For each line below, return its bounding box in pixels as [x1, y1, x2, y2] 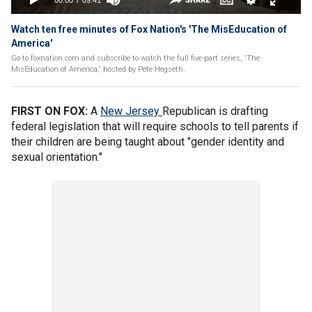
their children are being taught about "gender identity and [11, 135, 284, 148]
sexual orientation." [11, 150, 102, 164]
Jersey [125, 104, 159, 118]
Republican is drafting [162, 104, 268, 118]
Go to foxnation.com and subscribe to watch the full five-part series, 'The [11, 54, 260, 63]
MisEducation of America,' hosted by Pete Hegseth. [11, 65, 185, 74]
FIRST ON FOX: [11, 104, 91, 118]
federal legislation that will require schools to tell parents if [11, 120, 299, 133]
